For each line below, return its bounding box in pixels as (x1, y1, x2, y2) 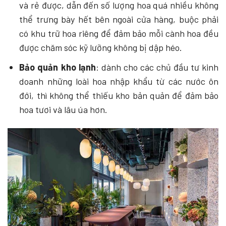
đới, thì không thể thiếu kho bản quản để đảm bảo (19, 89, 218, 101)
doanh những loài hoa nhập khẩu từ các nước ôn (19, 75, 218, 87)
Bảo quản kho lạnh (19, 61, 96, 73)
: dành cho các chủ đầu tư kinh (95, 61, 219, 73)
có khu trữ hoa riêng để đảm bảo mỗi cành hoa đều (19, 28, 218, 39)
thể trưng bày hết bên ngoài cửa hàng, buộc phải (19, 14, 218, 25)
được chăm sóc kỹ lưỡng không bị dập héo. (19, 42, 183, 53)
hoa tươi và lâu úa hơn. (19, 103, 108, 115)
